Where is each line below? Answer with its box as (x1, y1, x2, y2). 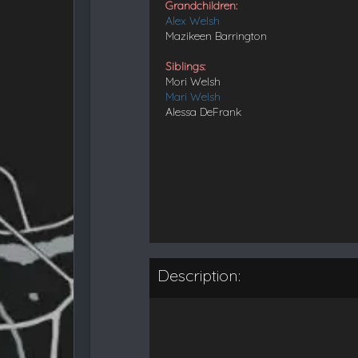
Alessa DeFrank (165, 104, 242, 119)
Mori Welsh (165, 74, 221, 89)
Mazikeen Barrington (165, 28, 268, 43)
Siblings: (165, 58, 206, 74)
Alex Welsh (165, 13, 221, 28)
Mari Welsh (165, 89, 221, 104)
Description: (157, 265, 241, 285)
